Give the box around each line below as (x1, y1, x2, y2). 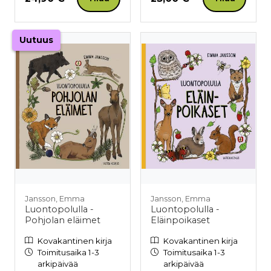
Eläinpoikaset (151, 214, 210, 226)
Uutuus (19, 34, 53, 45)
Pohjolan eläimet (25, 214, 100, 226)
